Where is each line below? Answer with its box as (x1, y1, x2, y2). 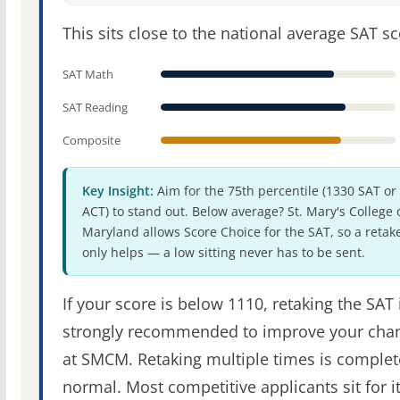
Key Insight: (81, 182, 154, 200)
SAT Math (62, 66, 113, 83)
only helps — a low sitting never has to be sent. (81, 244, 365, 262)
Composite (62, 132, 121, 149)
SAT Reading (62, 99, 128, 116)
